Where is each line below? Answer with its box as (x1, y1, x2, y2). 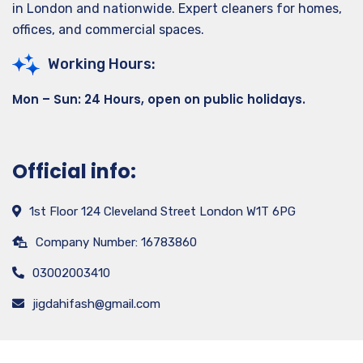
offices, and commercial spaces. (12, 22, 204, 37)
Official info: (12, 158, 136, 185)
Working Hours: (48, 55, 156, 73)
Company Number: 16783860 (36, 235, 197, 250)
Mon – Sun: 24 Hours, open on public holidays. (12, 91, 305, 108)
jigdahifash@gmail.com (32, 297, 160, 311)
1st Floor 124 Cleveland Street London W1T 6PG (29, 204, 296, 219)
